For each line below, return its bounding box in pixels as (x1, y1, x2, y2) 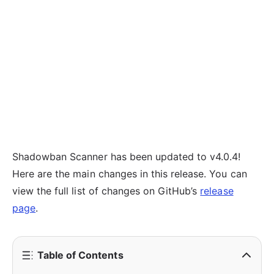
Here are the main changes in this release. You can (12, 168, 247, 180)
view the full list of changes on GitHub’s (12, 185, 201, 198)
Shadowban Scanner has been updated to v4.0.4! (12, 150, 241, 163)
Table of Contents (37, 249, 124, 262)
